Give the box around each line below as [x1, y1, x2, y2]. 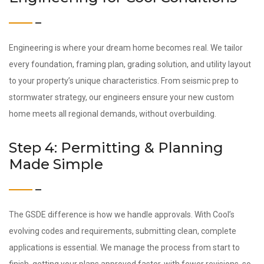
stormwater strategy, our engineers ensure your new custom [9, 93, 234, 102]
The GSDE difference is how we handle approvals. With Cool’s [9, 210, 235, 219]
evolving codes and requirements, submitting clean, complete [9, 226, 236, 236]
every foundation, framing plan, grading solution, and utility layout [9, 60, 251, 69]
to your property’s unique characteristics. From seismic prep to [9, 76, 239, 85]
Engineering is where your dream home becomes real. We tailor [9, 43, 243, 52]
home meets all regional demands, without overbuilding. [9, 109, 216, 118]
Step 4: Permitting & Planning [9, 139, 223, 156]
